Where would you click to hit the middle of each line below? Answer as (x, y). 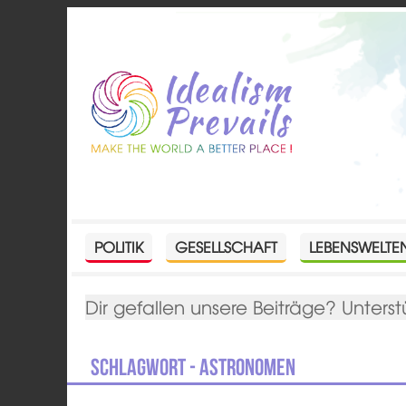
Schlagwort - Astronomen (193, 367)
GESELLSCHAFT (227, 246)
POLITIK (119, 246)
